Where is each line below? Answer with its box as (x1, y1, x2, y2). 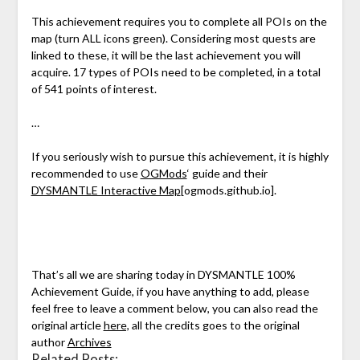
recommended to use (31, 166, 141, 181)
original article (31, 318, 104, 333)
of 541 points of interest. (31, 82, 157, 96)
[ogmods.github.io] (180, 183, 274, 198)
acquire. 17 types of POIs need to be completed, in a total (31, 65, 321, 80)
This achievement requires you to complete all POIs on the (31, 14, 327, 29)
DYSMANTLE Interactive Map (31, 183, 181, 198)
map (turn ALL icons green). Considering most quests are (31, 31, 316, 46)
